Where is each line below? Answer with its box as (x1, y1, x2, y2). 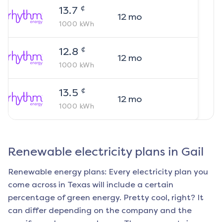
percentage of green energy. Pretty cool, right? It (8, 193, 204, 203)
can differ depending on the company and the (8, 206, 192, 216)
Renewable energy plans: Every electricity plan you (8, 167, 208, 177)
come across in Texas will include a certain (8, 180, 173, 190)
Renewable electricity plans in (8, 145, 181, 159)
